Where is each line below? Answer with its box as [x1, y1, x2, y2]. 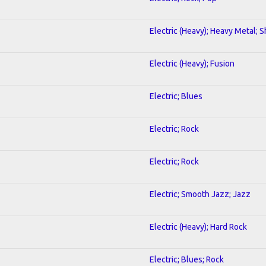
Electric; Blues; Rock [150, 254, 224, 264]
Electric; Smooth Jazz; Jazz [150, 189, 251, 199]
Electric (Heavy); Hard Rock [150, 221, 247, 232]
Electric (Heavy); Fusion [150, 58, 235, 68]
